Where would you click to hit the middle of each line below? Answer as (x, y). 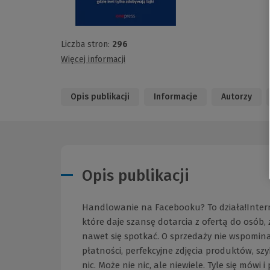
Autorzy (237, 97)
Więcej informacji (93, 60)
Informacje (175, 97)
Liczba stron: (86, 45)
